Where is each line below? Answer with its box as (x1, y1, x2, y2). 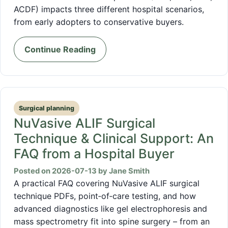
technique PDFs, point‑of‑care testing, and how (14, 190, 196, 201)
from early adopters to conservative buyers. (14, 17, 184, 27)
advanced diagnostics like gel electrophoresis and (14, 203, 207, 214)
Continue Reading (24, 44, 96, 54)
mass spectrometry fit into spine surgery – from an (14, 216, 210, 226)
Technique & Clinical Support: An (14, 130, 214, 146)
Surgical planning (19, 104, 74, 112)
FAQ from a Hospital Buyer (14, 146, 175, 161)
